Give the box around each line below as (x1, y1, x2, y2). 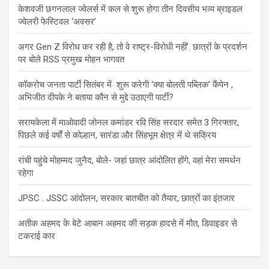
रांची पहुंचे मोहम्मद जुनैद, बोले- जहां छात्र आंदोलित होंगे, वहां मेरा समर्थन (18, 154, 241, 166)
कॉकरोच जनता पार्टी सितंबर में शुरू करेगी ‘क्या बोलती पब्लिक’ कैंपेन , (18, 79, 233, 90)
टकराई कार (18, 230, 55, 241)
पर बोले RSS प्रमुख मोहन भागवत (18, 53, 124, 65)
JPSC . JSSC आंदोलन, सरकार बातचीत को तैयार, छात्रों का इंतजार (18, 192, 235, 204)
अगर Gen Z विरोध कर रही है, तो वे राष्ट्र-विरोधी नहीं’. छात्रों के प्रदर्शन (18, 41, 247, 52)
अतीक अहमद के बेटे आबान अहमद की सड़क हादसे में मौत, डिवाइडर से (18, 217, 237, 229)
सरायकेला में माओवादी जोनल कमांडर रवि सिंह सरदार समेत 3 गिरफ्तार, (18, 116, 239, 128)
